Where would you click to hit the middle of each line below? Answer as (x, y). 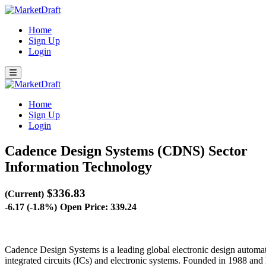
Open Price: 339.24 (98, 207)
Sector (228, 151)
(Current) (24, 194)
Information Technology (78, 167)
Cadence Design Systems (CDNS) (107, 151)
